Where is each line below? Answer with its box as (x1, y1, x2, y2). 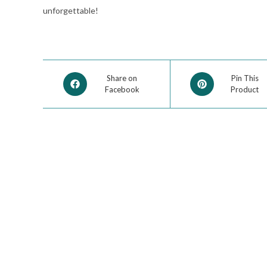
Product (231, 85, 259, 94)
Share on (107, 73, 138, 83)
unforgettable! (43, 5, 98, 15)
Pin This (231, 73, 259, 83)
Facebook (104, 85, 139, 94)
